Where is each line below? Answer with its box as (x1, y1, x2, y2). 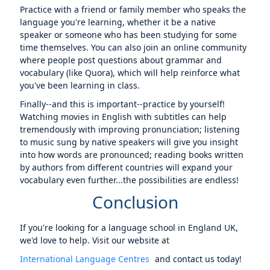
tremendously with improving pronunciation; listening (20, 124, 240, 135)
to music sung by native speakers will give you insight (20, 136, 239, 148)
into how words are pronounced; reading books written (20, 149, 244, 160)
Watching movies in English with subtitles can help (20, 111, 227, 122)
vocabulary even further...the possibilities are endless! (20, 174, 239, 186)
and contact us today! (152, 253, 242, 265)
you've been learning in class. (20, 80, 140, 91)
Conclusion (92, 190, 178, 213)
